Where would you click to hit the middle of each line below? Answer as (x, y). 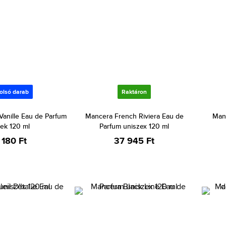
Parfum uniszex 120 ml (134, 126)
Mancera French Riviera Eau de (134, 116)
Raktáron (134, 92)
